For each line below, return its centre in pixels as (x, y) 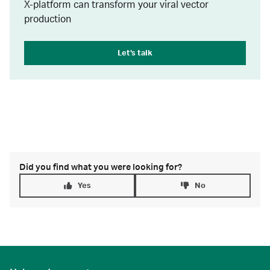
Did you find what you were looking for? (101, 168)
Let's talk (135, 53)
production (48, 19)
